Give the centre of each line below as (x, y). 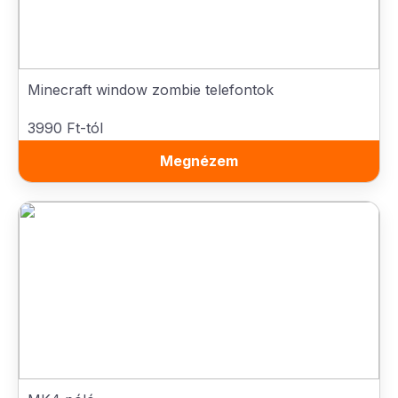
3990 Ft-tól (65, 128)
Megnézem (199, 161)
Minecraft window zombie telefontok (151, 90)
